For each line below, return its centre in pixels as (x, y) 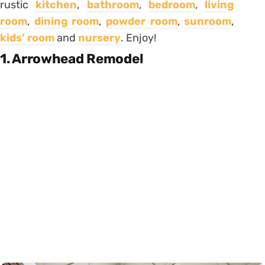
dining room (67, 21)
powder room (142, 21)
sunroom (208, 21)
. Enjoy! (138, 38)
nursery (99, 38)
